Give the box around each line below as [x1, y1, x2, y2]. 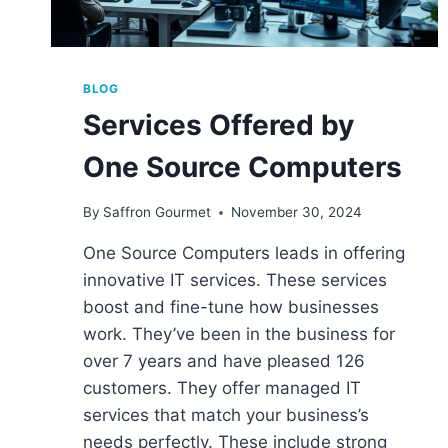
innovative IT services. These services [83, 270, 387, 290]
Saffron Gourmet [103, 204, 212, 220]
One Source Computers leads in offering [83, 243, 405, 263]
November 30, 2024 [231, 204, 363, 220]
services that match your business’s [83, 405, 369, 425]
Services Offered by [83, 108, 354, 143]
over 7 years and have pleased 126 [83, 351, 365, 371]
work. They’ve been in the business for [83, 324, 395, 344]
